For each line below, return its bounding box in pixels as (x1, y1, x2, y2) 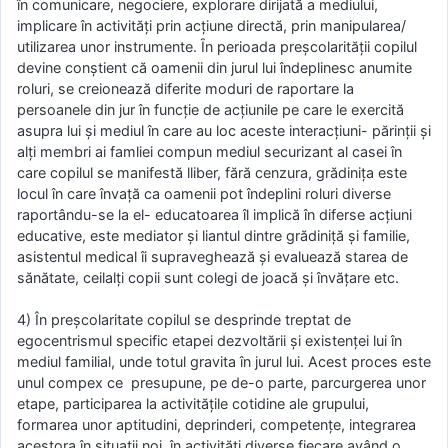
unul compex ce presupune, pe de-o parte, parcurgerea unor (17, 374, 426, 392)
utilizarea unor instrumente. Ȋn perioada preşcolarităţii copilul (17, 37, 417, 55)
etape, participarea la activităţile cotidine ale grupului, (17, 395, 373, 413)
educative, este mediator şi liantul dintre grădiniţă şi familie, (17, 226, 410, 244)
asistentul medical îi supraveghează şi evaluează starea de (17, 247, 408, 265)
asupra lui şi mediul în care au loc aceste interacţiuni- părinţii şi (17, 121, 431, 139)
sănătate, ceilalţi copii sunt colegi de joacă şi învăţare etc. (17, 268, 399, 286)
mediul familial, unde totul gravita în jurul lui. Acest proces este (17, 353, 431, 371)
